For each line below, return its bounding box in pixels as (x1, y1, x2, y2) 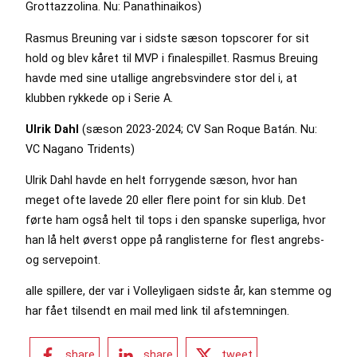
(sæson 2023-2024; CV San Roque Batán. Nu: (79, 122, 317, 135)
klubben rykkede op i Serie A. (25, 91, 173, 104)
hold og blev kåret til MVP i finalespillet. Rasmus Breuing (25, 51, 318, 65)
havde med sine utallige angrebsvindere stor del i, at (25, 71, 297, 84)
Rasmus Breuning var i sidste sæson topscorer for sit (25, 31, 309, 45)
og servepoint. (25, 253, 100, 267)
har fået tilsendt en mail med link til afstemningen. (25, 304, 289, 318)
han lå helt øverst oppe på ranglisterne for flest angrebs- (25, 233, 324, 247)
